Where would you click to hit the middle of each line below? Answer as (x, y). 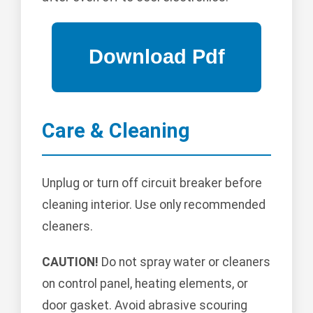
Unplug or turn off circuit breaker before (152, 183)
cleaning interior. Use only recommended (154, 204)
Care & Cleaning (116, 130)
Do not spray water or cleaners (184, 262)
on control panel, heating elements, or (145, 283)
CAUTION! (70, 262)
